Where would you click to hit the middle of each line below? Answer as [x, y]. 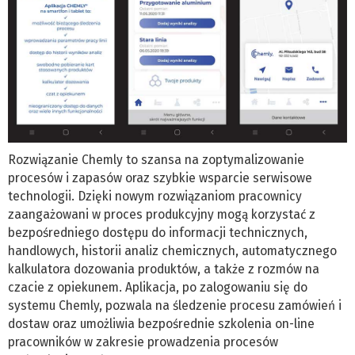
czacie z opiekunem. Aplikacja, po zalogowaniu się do [158, 288]
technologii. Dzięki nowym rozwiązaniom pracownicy [155, 197]
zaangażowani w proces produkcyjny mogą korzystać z [162, 215]
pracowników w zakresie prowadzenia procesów [143, 342]
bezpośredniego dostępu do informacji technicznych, [158, 233]
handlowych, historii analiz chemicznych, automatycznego [172, 251]
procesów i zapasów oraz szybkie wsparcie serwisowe [160, 178]
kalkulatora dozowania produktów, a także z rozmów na [164, 269]
